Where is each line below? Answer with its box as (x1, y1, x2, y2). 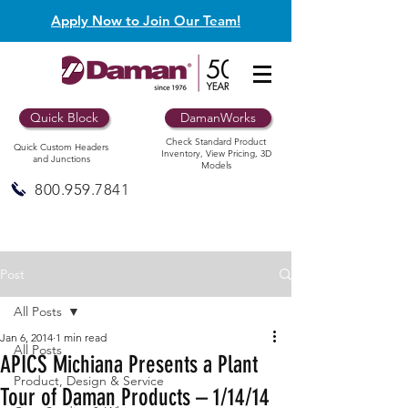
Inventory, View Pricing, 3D (160, 148, 271, 159)
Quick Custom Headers (14, 141, 108, 153)
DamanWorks (180, 109, 256, 126)
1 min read (56, 331, 107, 344)
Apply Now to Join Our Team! (51, 12, 240, 29)
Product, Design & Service (14, 372, 164, 389)
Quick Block (30, 109, 98, 126)
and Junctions (32, 153, 90, 165)
